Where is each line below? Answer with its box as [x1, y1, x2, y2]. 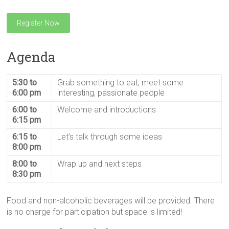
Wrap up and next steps [57, 159, 142, 169]
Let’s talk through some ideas [57, 132, 163, 142]
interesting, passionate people [57, 88, 165, 98]
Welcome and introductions [57, 105, 156, 114]
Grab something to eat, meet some [57, 78, 184, 87]
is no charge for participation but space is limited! [7, 207, 182, 217]
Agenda [7, 48, 56, 65]
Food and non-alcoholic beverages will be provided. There [7, 196, 215, 205]
